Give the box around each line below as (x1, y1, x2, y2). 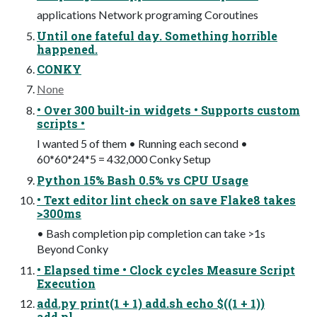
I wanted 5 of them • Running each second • (37, 137, 248, 151)
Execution (37, 276, 96, 292)
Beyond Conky (37, 242, 108, 256)
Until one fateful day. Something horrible (37, 28, 277, 44)
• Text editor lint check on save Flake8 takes (37, 192, 296, 208)
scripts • (37, 116, 85, 132)
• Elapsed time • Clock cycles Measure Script (37, 263, 295, 278)
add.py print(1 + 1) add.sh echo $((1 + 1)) (37, 296, 265, 311)
